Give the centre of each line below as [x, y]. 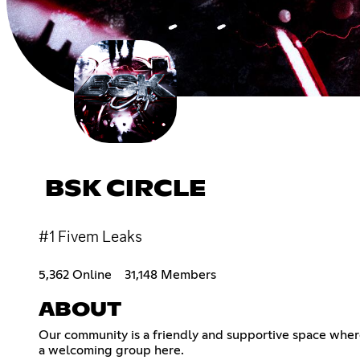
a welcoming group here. [111, 350]
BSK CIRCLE [125, 189]
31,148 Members [170, 274]
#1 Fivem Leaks [90, 236]
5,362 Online [75, 274]
